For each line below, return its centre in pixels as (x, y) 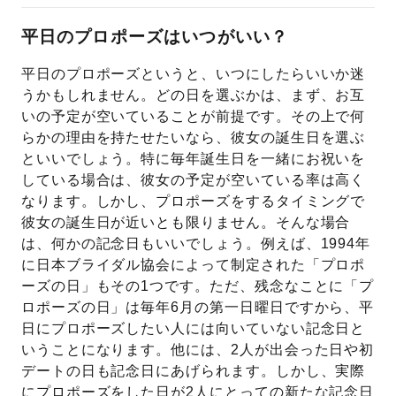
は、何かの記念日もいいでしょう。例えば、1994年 (196, 244)
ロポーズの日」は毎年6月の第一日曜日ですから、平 (198, 308)
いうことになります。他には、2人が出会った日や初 (198, 350)
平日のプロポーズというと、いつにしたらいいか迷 (193, 74)
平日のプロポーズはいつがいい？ (155, 36)
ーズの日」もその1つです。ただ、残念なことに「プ (198, 286)
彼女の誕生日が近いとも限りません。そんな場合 (186, 223)
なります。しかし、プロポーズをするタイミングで (193, 202)
